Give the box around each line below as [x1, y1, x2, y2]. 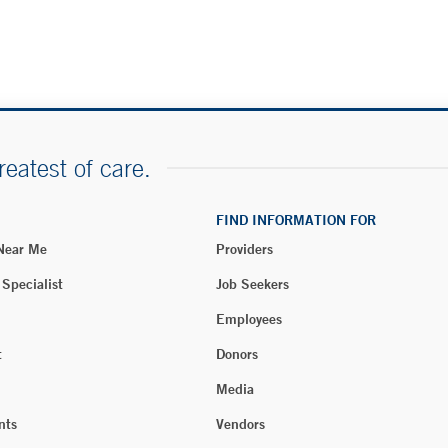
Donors [216, 345, 258, 363]
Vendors [216, 415, 265, 433]
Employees [216, 310, 282, 328]
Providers [216, 240, 273, 258]
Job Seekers [216, 275, 289, 293]
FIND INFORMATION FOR [216, 211, 376, 229]
